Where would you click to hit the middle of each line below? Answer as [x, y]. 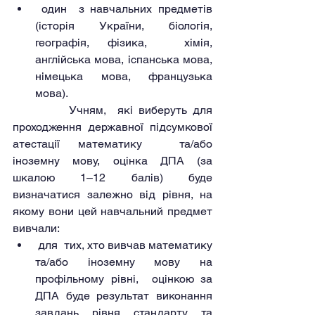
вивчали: [36, 228]
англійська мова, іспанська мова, [124, 59]
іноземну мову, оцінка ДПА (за [112, 161]
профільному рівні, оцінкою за [124, 279]
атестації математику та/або [112, 144]
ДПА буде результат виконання [124, 296]
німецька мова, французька [124, 76]
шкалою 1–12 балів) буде [112, 178]
